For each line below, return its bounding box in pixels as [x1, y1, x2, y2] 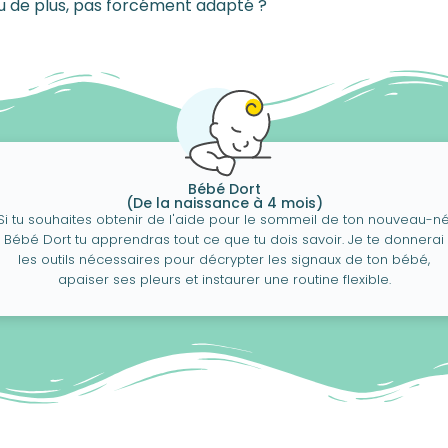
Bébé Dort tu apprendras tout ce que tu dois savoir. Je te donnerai [4, 230, 444, 250]
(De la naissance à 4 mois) [125, 193, 323, 214]
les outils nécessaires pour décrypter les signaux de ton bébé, [18, 250, 430, 270]
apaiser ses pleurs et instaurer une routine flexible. [57, 270, 391, 290]
